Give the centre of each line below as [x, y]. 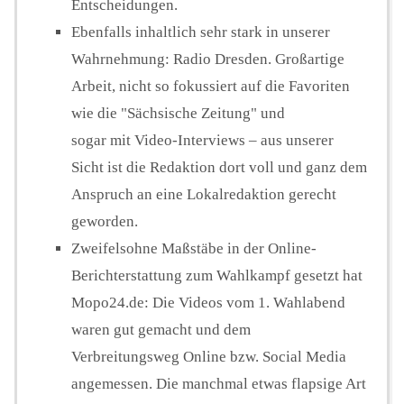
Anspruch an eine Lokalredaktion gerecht [204, 195]
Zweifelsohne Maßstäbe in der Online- [194, 249]
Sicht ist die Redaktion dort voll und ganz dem [219, 168]
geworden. [105, 222]
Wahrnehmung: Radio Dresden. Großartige [208, 60]
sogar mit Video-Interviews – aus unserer [202, 141]
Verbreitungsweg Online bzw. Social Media [209, 357]
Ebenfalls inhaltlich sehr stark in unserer [201, 32]
